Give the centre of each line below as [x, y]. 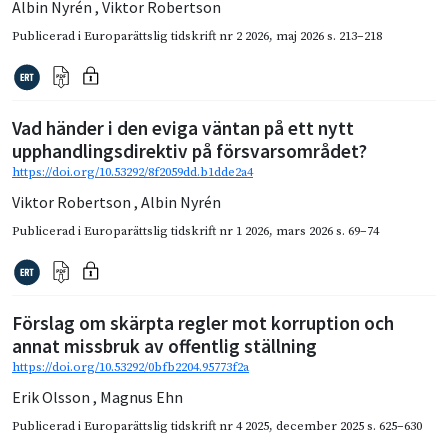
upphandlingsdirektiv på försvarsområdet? [189, 150]
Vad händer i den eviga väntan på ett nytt [183, 127]
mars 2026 [304, 230]
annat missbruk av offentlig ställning [164, 345]
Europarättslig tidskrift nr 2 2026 [176, 35]
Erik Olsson [52, 396]
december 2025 [320, 425]
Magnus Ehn [141, 396]
